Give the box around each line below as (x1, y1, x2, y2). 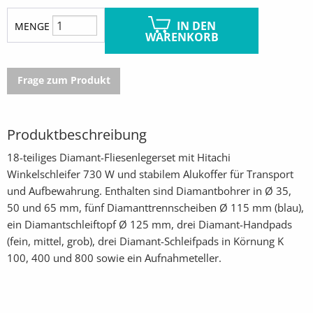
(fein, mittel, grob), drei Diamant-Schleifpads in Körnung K (7, 234, 284, 249)
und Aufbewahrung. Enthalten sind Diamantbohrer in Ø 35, (7, 184, 291, 198)
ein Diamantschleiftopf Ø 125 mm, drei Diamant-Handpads (7, 217, 292, 232)
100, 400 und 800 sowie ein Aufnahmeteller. (7, 251, 221, 265)
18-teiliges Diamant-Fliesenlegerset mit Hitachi (7, 150, 231, 165)
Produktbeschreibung (7, 124, 147, 144)
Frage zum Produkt (17, 74, 110, 87)
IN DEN (176, 17, 216, 34)
